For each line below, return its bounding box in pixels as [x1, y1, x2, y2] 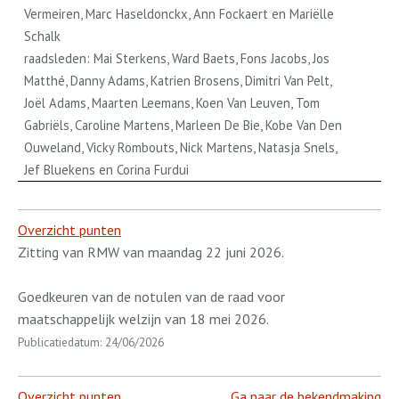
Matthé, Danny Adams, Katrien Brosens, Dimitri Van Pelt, [24, 72, 332, 89]
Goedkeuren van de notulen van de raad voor [18, 288, 285, 306]
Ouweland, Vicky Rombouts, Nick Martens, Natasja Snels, [24, 139, 338, 156]
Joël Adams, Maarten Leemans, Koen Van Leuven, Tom [24, 94, 321, 111]
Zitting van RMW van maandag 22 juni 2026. [18, 243, 284, 262]
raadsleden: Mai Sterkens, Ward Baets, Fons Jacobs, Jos [24, 50, 330, 67]
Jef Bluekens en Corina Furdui [24, 161, 190, 178]
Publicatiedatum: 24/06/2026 [18, 334, 164, 351]
